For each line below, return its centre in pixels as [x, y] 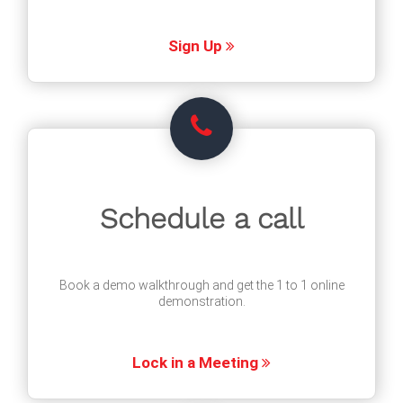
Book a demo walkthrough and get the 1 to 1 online [201, 285]
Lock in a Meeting [197, 363]
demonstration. [201, 301]
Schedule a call [201, 219]
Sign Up [197, 46]
